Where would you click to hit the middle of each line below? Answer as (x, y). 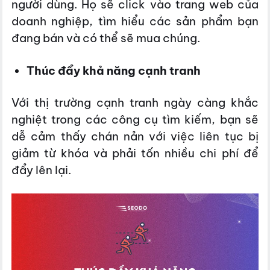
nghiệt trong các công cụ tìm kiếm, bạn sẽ (135, 120)
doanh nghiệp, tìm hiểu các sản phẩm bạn (135, 21)
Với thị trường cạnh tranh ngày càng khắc (135, 103)
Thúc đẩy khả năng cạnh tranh (113, 70)
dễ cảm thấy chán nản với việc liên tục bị (135, 137)
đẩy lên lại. (42, 170)
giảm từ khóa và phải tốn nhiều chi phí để (135, 153)
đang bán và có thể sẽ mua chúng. (106, 38)
